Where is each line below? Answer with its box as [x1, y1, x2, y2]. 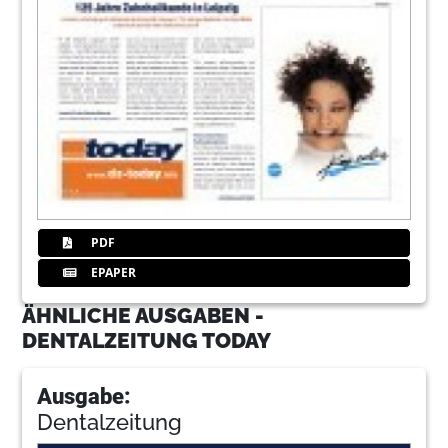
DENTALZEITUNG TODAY [22, 327, 272, 353]
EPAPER [88, 263, 137, 281]
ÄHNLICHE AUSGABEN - [22, 302, 265, 328]
